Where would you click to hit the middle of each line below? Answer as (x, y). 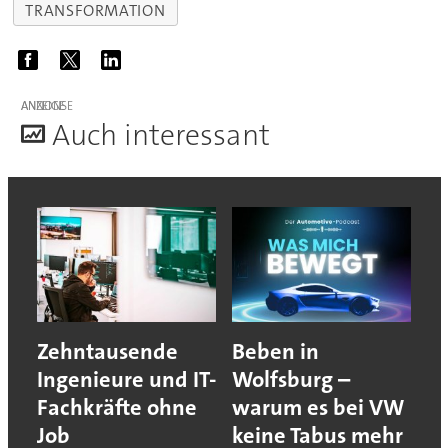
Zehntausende (107, 352)
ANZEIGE (42, 106)
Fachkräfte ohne (116, 408)
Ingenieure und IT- (126, 380)
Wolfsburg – (291, 380)
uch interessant (169, 136)
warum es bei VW (318, 408)
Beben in (275, 352)
